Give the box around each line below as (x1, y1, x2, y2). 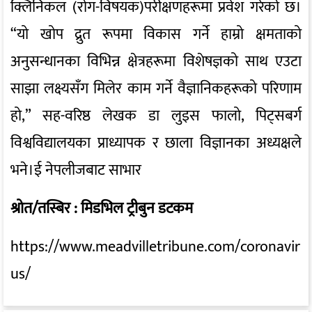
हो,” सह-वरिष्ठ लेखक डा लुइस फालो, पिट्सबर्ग (10, 103, 302, 130)
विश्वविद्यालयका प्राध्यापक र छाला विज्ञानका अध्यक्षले (10, 130, 302, 157)
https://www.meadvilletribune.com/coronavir (10, 234, 300, 260)
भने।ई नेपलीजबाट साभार (10, 157, 141, 184)
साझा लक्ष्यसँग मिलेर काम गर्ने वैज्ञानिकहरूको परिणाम (10, 76, 302, 102)
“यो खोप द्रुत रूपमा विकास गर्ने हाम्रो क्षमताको (10, 22, 302, 48)
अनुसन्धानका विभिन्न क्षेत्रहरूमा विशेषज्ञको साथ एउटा (10, 49, 302, 75)
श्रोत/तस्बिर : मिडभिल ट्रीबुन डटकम (10, 196, 193, 222)
